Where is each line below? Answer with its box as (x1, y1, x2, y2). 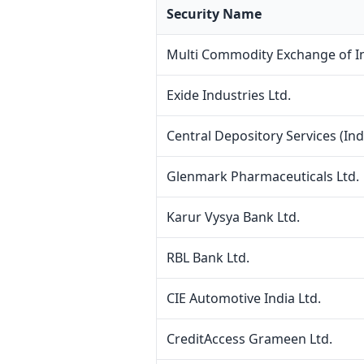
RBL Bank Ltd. (167, 249, 249, 266)
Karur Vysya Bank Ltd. (167, 208, 300, 226)
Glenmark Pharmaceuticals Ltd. (167, 167, 359, 185)
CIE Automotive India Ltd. (167, 289, 321, 307)
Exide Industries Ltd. (167, 86, 291, 104)
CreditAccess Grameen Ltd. (167, 330, 332, 348)
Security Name (167, 5, 262, 23)
